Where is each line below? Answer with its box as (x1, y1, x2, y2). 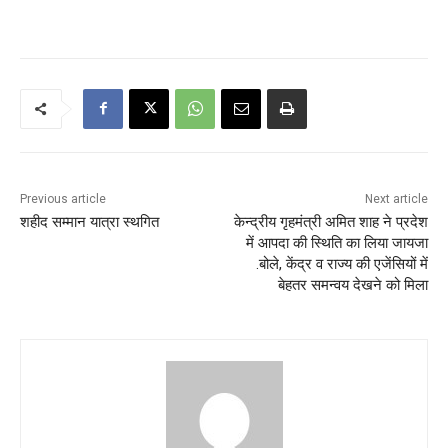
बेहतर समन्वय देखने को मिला (277, 275, 428, 294)
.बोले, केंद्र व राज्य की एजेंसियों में (255, 254, 428, 273)
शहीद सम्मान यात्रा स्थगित (20, 212, 159, 231)
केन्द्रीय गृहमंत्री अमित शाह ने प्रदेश (233, 212, 428, 231)
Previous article (20, 191, 106, 206)
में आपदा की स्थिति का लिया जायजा (245, 233, 428, 252)
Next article (364, 191, 428, 206)
